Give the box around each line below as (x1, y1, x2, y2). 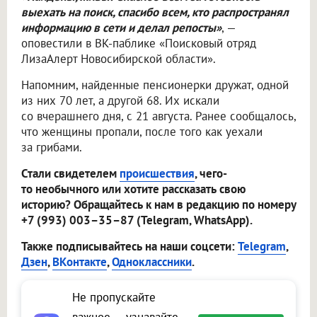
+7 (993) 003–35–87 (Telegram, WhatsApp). (21, 212, 253, 228)
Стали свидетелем (21, 165, 120, 181)
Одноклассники (112, 253, 192, 270)
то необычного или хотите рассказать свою (21, 180, 246, 197)
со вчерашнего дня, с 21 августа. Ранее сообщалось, (21, 108, 296, 124)
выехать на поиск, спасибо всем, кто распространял (21, 4, 289, 20)
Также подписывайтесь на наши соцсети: (21, 238, 238, 254)
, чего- (195, 165, 227, 181)
